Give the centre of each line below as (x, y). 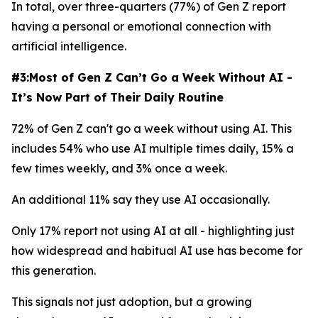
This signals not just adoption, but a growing (132, 302)
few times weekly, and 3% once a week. (119, 168)
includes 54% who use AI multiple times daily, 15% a (153, 148)
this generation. (54, 270)
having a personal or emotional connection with (141, 26)
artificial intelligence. (69, 46)
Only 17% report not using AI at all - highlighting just (153, 231)
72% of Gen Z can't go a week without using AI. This (152, 128)
